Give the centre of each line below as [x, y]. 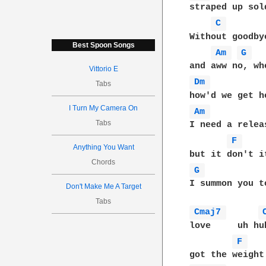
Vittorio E [103, 69]
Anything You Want [103, 147]
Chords [104, 162]
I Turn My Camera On [104, 108]
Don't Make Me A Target [103, 186]
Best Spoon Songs [103, 45]
